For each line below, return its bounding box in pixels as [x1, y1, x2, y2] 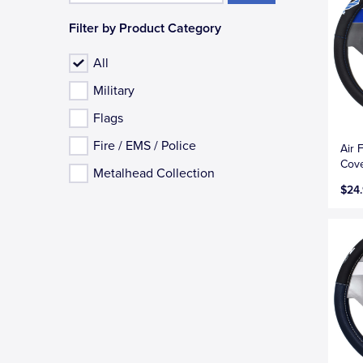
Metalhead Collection [93, 164, 216, 181]
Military [93, 82, 135, 99]
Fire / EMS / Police [93, 137, 197, 154]
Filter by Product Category [69, 19, 222, 36]
